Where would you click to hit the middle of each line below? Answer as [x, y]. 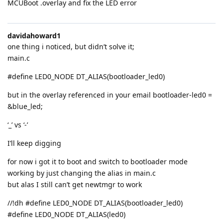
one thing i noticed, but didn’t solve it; [71, 47]
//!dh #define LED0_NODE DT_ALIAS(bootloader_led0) [95, 203]
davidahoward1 [34, 36]
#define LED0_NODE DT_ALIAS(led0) [66, 215]
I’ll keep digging [34, 143]
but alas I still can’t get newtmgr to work [75, 185]
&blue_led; [25, 107]
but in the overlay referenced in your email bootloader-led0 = [110, 95]
